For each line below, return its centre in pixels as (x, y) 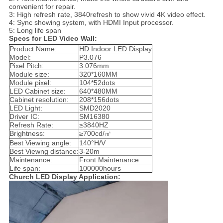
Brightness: (27, 134)
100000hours (100, 168)
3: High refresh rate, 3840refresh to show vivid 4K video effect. (107, 15)
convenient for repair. (42, 7)
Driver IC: (24, 117)
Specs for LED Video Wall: (53, 39)
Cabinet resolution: (39, 100)
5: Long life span (35, 31)
